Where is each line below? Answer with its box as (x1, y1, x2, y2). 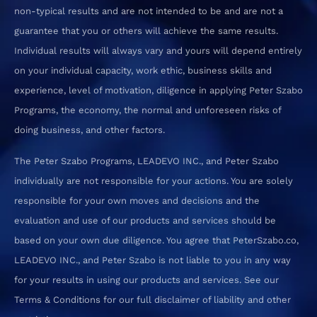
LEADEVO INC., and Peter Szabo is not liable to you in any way (14, 254, 291, 265)
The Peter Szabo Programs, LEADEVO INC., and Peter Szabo (14, 155, 279, 166)
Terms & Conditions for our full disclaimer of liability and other (14, 294, 291, 305)
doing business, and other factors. (14, 125, 165, 136)
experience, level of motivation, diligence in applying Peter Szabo (14, 85, 303, 96)
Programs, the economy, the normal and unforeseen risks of (14, 105, 281, 116)
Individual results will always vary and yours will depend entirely (14, 45, 302, 57)
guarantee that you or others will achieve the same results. (14, 25, 278, 37)
